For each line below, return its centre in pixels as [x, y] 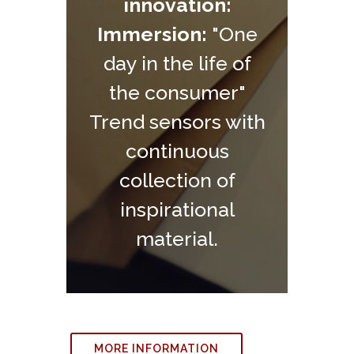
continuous [177, 151]
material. [177, 239]
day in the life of [177, 64]
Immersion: [152, 34]
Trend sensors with [177, 122]
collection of [177, 181]
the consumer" [177, 93]
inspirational [177, 210]
